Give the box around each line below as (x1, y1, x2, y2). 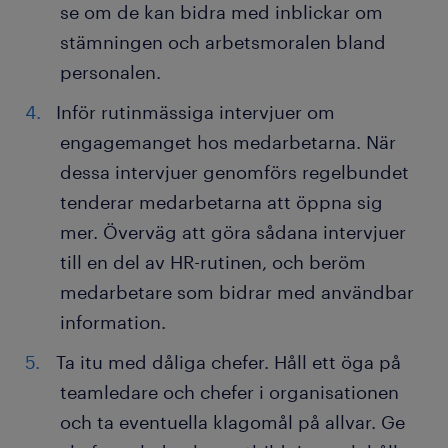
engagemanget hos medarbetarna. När (60, 131, 396, 154)
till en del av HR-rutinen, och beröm (60, 251, 366, 274)
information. (60, 311, 166, 334)
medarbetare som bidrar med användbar (60, 281, 414, 304)
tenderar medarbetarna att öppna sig (60, 191, 383, 214)
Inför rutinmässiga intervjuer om (56, 101, 335, 124)
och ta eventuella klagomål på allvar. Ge (60, 411, 405, 434)
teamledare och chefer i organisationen (60, 381, 399, 404)
